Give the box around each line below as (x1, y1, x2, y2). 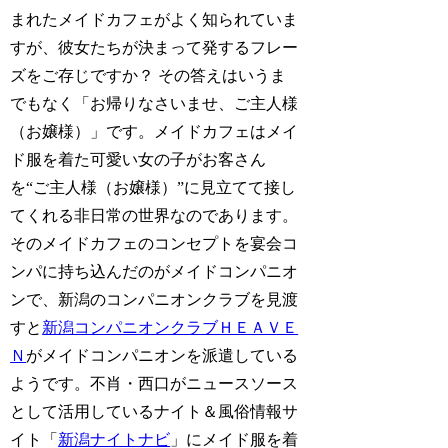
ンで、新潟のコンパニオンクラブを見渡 (10, 290, 299, 308)
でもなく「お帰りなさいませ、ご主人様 (10, 94, 299, 112)
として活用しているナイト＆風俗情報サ (10, 402, 299, 420)
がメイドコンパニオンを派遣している (26, 346, 299, 364)
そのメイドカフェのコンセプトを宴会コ (10, 234, 299, 252)
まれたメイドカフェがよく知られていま (10, 10, 299, 28)
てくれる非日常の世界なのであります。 (10, 206, 299, 224)
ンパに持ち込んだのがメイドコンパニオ (10, 262, 299, 280)
